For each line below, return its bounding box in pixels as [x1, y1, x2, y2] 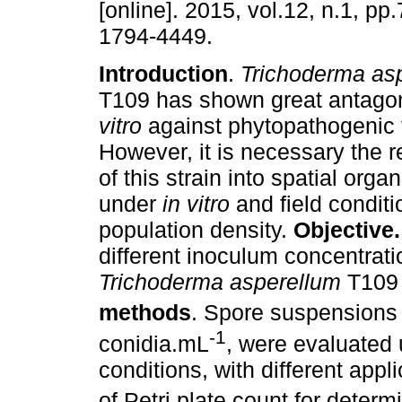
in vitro [162, 191, 236, 217]
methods [99, 300, 191, 326]
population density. [99, 217, 293, 243]
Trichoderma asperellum [99, 269, 347, 295]
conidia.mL [99, 330, 209, 356]
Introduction [99, 61, 228, 87]
